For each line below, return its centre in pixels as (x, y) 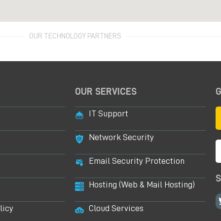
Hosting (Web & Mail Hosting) (142, 185)
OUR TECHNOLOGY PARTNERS (75, 37)
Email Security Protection (136, 161)
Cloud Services (116, 208)
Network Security (121, 137)
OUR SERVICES (106, 92)
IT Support (108, 114)
